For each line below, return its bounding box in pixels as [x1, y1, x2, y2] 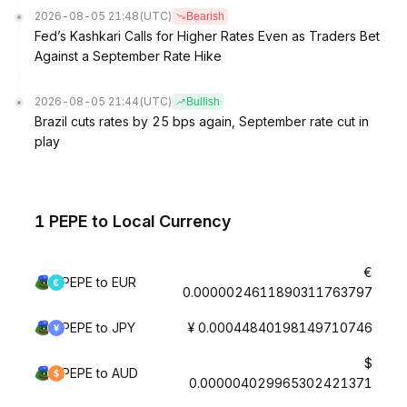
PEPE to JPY [62, 320, 135, 335]
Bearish [186, 10, 224, 23]
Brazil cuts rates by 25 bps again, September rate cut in [35, 114, 369, 129]
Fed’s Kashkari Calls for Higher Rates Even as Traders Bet [35, 28, 380, 44]
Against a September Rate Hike [35, 48, 222, 64]
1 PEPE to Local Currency [35, 212, 231, 231]
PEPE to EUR [62, 274, 136, 290]
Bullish [186, 95, 220, 108]
